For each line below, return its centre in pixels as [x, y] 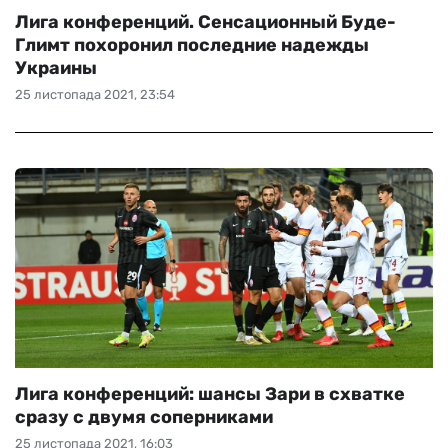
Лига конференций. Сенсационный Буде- [205, 22]
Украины [56, 68]
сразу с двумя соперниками [144, 417]
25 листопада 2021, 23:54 [95, 94]
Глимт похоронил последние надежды [192, 45]
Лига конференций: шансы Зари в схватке [210, 394]
